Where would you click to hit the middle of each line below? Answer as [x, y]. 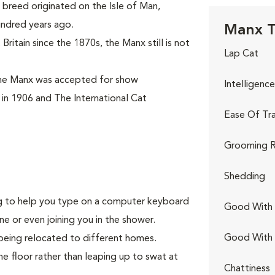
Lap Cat [241, 54]
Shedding [244, 177]
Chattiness [247, 269]
